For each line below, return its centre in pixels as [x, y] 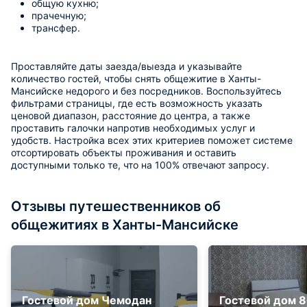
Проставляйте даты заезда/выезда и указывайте [126, 66]
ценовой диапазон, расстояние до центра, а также [131, 115]
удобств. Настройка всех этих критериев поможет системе [152, 140]
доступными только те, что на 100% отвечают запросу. [142, 165]
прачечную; [59, 15]
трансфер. [56, 28]
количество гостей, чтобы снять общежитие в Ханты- [136, 78]
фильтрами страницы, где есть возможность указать [137, 103]
